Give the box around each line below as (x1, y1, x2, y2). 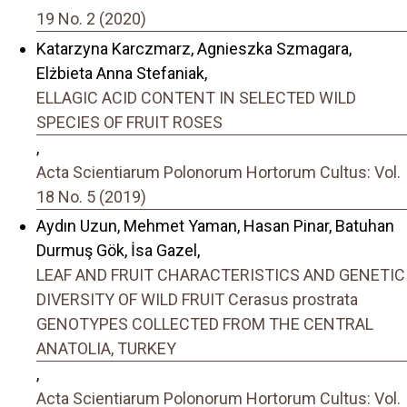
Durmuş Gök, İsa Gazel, (36, 241, 200, 261)
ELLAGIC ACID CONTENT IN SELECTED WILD (36, 87, 356, 107)
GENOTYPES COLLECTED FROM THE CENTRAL (36, 314, 373, 334)
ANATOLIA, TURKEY (36, 339, 176, 359)
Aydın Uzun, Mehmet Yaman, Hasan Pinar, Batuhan (36, 216, 394, 236)
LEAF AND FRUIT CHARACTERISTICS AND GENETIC (36, 265, 405, 285)
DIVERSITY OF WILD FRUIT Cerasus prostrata (36, 290, 358, 310)
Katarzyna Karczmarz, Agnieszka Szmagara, (36, 38, 352, 58)
